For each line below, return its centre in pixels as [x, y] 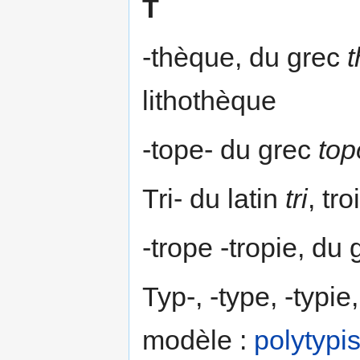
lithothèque [209, 100]
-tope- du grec [230, 149]
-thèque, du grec [245, 57]
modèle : [198, 340]
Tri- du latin [214, 198]
